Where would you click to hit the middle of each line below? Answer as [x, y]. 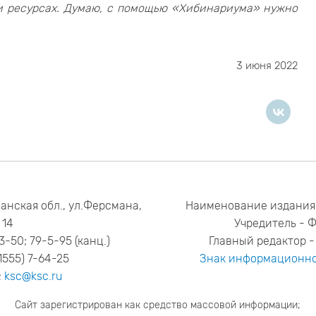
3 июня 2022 [267, 65]
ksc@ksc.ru [34, 276]
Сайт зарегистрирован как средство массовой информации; [158, 305]
